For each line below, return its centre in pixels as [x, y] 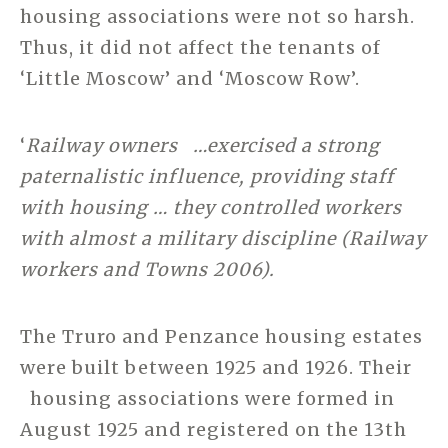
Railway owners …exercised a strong [203, 146]
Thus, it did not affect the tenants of [200, 48]
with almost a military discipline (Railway [223, 239]
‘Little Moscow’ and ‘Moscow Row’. [190, 79]
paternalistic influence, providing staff [207, 177]
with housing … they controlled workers [211, 208]
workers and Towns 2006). [147, 270]
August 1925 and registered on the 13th [213, 430]
